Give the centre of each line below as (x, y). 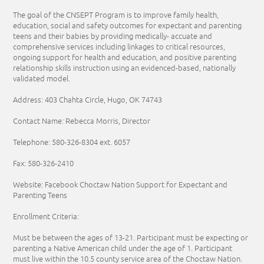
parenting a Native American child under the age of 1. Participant (123, 248)
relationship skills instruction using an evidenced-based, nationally (125, 68)
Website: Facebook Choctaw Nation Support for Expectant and (121, 185)
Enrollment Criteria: (46, 217)
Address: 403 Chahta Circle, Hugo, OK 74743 (88, 100)
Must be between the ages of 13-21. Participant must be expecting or (131, 238)
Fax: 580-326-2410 (44, 164)
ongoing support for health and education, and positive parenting (125, 57)
